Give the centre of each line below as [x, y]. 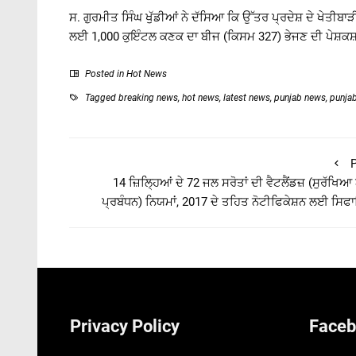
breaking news [148, 97]
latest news [247, 97]
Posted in [104, 74]
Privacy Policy [125, 326]
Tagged [101, 97]
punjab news [300, 97]
